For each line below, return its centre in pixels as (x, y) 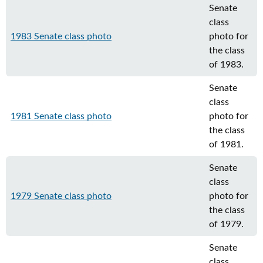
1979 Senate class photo (61, 196)
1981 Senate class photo (61, 116)
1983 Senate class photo (61, 36)
